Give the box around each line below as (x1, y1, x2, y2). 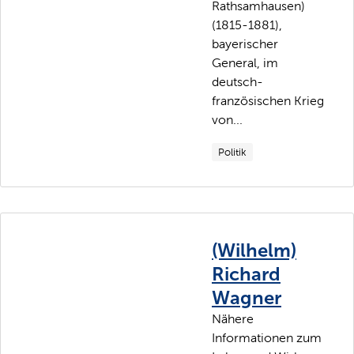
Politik (218, 145, 247, 158)
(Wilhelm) (212, 238, 296, 262)
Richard (212, 262, 281, 285)
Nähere (212, 311, 254, 326)
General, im (212, 55, 278, 70)
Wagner (212, 285, 281, 309)
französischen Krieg (212, 93, 324, 107)
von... (212, 112, 243, 126)
